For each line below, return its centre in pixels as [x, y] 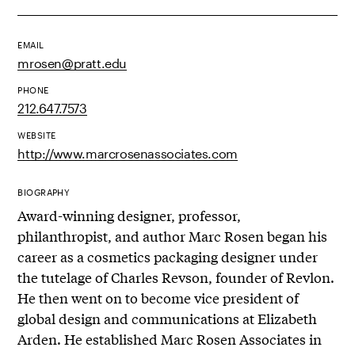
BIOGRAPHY [44, 192]
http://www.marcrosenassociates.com [128, 153]
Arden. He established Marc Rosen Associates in [170, 338]
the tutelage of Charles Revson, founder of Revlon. [176, 277]
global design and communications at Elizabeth [168, 318]
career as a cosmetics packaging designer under [168, 256]
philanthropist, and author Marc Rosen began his [173, 235]
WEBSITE [37, 135]
